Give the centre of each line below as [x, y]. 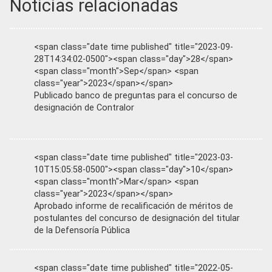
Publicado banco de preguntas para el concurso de [136, 95]
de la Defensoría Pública [82, 230]
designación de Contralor [84, 107]
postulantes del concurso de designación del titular [137, 218]
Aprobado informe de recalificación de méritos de [134, 206]
